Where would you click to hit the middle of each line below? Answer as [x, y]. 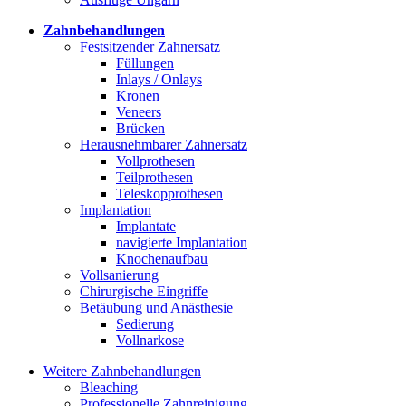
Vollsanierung [119, 275]
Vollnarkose [150, 340]
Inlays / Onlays [159, 79]
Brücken [140, 128]
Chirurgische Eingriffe [144, 291]
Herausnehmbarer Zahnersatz [164, 144]
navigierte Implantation [182, 242]
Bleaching [109, 387]
